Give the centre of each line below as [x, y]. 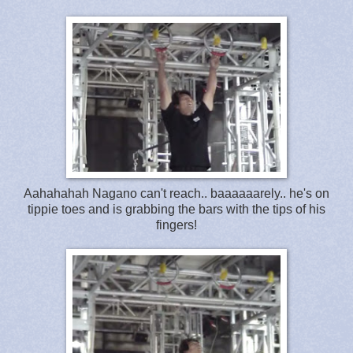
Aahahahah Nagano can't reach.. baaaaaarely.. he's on [176, 193]
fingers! [176, 225]
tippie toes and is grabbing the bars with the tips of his [176, 209]
